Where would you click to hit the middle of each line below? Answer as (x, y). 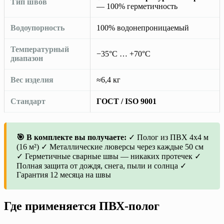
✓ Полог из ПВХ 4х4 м (167, 137)
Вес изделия (32, 80)
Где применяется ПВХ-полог (82, 206)
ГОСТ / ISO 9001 (126, 101)
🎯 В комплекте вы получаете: (71, 137)
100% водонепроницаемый (143, 28)
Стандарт (28, 101)
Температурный (40, 49)
